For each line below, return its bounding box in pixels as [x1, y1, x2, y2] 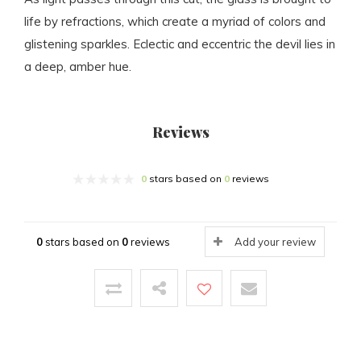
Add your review [234, 235, 316, 249]
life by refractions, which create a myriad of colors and [24, 14, 326, 30]
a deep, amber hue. [24, 59, 131, 75]
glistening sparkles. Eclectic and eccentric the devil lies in [24, 36, 335, 52]
